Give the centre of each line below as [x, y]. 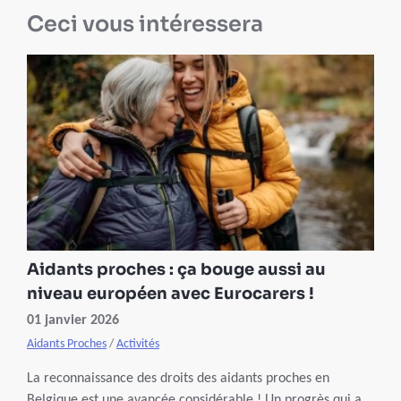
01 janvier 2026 [73, 320]
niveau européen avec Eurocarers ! [171, 293]
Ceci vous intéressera [145, 25]
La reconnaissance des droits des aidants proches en [178, 378]
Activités [138, 344]
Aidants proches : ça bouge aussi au [176, 269]
